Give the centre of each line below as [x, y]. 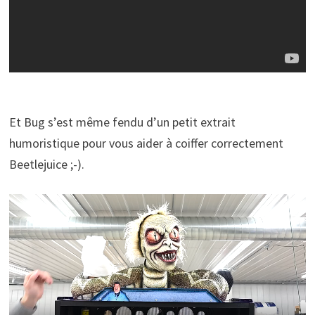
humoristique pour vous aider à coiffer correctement [146, 143]
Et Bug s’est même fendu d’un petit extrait [122, 122]
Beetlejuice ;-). [46, 164]
